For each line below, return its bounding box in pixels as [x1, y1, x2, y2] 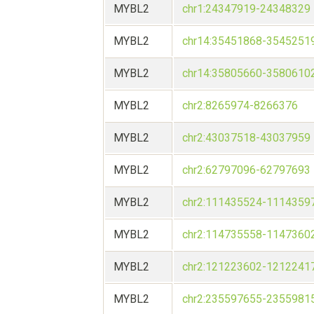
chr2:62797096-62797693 [182, 163, 310, 177]
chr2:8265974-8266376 [182, 99, 298, 113]
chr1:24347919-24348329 [182, 2, 310, 16]
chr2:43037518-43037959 [182, 131, 310, 145]
